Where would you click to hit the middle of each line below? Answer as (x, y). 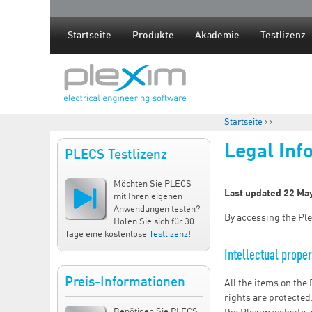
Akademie (217, 36)
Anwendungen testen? (157, 209)
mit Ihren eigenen (148, 197)
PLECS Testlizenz (116, 155)
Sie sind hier (261, 142)
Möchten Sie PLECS (153, 184)
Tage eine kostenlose (107, 234)
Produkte (153, 36)
